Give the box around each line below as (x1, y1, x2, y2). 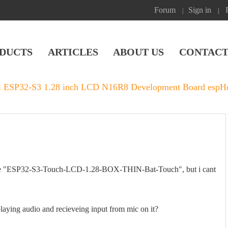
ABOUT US (113, 46, 164, 58)
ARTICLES (47, 46, 98, 58)
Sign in (188, 6, 211, 14)
